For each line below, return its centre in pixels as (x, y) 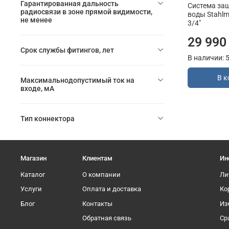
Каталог (33, 174)
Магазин (33, 158)
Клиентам (97, 158)
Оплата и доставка (112, 189)
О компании (101, 174)
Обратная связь (107, 218)
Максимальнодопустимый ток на (77, 80)
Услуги (31, 189)
